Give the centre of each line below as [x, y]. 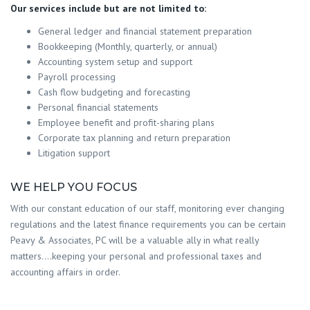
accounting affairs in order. [65, 272]
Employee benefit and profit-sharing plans [126, 122]
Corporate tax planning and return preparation [134, 137]
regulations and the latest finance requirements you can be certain [148, 224]
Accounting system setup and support [115, 61]
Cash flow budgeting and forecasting [114, 92]
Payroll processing [77, 76]
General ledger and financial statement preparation [145, 31]
